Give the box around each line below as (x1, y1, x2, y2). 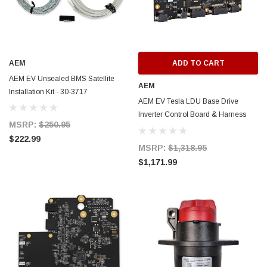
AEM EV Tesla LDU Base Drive (138, 97, 238, 106)
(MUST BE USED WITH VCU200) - (138, 123, 250, 132)
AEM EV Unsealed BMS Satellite (9, 74, 114, 83)
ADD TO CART (172, 59, 225, 68)
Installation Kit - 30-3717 (9, 88, 88, 97)
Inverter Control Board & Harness (138, 110, 246, 119)
